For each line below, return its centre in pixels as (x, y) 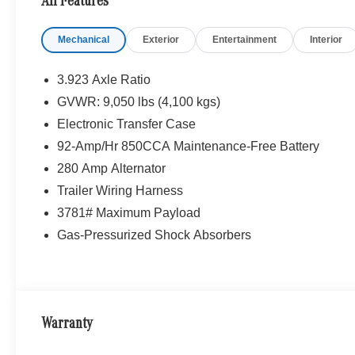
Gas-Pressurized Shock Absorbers (155, 235)
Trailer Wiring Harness (120, 191)
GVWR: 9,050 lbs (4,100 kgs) (139, 102)
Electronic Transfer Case (127, 124)
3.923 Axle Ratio (104, 80)
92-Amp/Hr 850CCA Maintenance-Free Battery (189, 147)
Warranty (67, 325)
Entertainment (245, 40)
